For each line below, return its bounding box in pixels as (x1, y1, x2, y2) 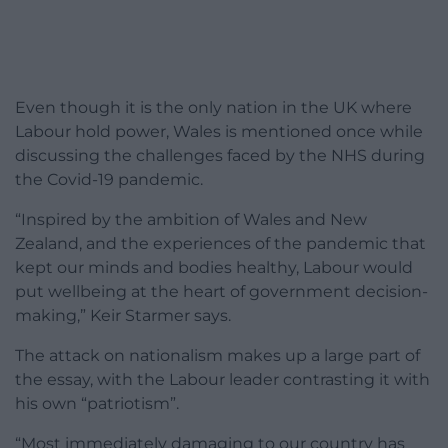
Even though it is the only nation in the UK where (15, 98, 412, 118)
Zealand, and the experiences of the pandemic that (15, 234, 426, 254)
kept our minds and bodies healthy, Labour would (15, 258, 413, 278)
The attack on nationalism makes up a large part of (15, 346, 420, 366)
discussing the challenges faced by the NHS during (15, 146, 425, 166)
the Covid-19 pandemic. (15, 170, 203, 190)
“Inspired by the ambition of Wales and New (15, 210, 367, 230)
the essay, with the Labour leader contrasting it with (15, 370, 430, 390)
